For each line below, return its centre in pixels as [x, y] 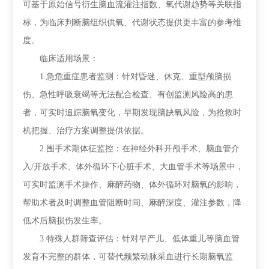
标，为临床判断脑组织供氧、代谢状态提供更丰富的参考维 [132, 23]
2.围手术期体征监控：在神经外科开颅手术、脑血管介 [131, 149]
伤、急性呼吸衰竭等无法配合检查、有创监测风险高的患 [128, 95]
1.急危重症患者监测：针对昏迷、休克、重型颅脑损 [127, 77]
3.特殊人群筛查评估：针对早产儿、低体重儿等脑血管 [131, 239]
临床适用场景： [61, 59]
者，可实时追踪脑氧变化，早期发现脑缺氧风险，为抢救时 [132, 113]
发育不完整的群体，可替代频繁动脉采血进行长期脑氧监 [128, 257]
